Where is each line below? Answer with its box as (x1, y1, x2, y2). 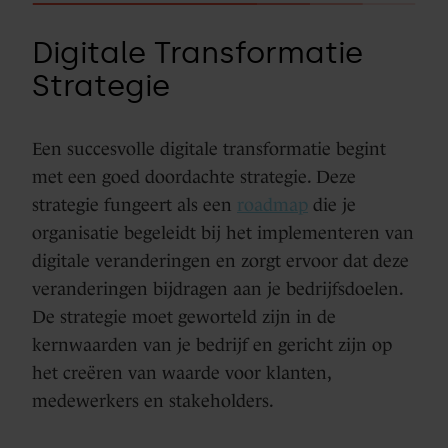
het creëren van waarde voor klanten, (32, 362, 331, 383)
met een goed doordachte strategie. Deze (32, 166, 356, 187)
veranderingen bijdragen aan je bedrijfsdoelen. (32, 278, 403, 299)
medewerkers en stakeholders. (32, 390, 274, 411)
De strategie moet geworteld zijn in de (32, 306, 336, 327)
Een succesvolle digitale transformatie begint (32, 138, 386, 159)
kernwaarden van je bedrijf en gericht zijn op (32, 334, 392, 355)
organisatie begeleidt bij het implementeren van (32, 222, 414, 243)
